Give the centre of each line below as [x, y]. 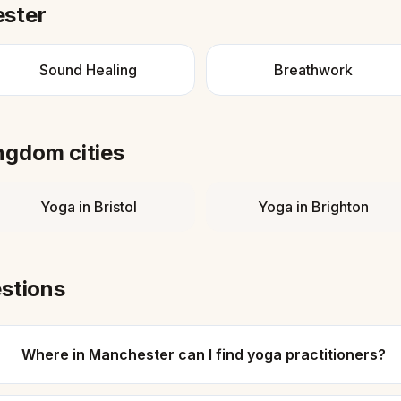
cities [94, 153]
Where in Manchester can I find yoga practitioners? [203, 354]
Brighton [340, 207]
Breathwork [313, 70]
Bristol [115, 207]
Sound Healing [88, 70]
